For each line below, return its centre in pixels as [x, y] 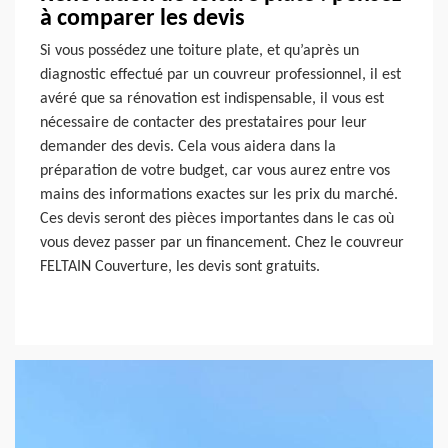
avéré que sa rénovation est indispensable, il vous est [212, 99]
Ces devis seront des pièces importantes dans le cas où [217, 219]
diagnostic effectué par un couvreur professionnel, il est [220, 75]
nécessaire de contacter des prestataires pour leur [203, 123]
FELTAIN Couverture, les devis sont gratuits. [180, 267]
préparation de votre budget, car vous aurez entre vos [215, 171]
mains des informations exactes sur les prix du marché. [219, 195]
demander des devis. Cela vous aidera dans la [188, 147]
